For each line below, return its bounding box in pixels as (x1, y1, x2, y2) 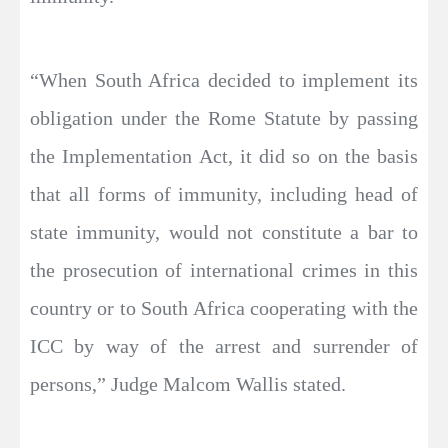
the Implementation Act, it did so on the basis (30, 145, 418, 167)
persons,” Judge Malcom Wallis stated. (30, 373, 346, 395)
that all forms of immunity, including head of (30, 183, 418, 205)
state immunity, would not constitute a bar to (30, 221, 418, 243)
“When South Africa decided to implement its (30, 69, 418, 91)
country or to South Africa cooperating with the (30, 297, 418, 319)
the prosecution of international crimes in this (30, 259, 418, 281)
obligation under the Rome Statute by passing (30, 107, 418, 129)
